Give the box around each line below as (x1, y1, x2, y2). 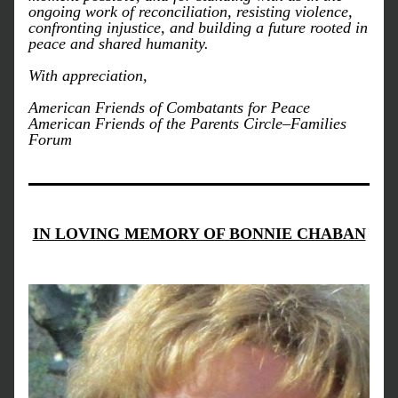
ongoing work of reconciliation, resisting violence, (28, 3, 353, 20)
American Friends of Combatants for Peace (28, 99, 319, 116)
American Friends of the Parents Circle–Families (28, 115, 346, 132)
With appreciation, (28, 67, 147, 84)
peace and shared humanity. (28, 35, 209, 52)
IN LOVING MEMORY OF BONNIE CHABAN (32, 225, 366, 243)
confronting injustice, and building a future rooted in (28, 19, 368, 36)
